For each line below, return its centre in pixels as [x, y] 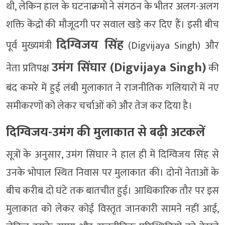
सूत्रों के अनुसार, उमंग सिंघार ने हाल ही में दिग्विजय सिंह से [113, 155]
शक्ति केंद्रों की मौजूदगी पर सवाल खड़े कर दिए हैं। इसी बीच [113, 25]
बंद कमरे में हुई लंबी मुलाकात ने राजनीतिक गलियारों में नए [113, 88]
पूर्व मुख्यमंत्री [31, 46]
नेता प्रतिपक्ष [29, 69]
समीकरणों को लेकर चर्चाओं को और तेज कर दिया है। [99, 106]
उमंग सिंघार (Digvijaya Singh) [129, 68]
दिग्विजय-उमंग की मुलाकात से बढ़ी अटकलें [105, 132]
